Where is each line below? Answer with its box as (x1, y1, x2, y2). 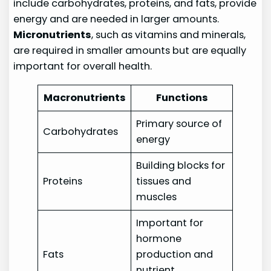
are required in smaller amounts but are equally (13, 44, 247, 58)
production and (136, 247, 214, 261)
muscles (136, 189, 177, 204)
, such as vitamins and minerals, (91, 28, 246, 42)
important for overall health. (13, 59, 152, 74)
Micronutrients (13, 28, 92, 42)
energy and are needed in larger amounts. (13, 12, 220, 27)
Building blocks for (136, 158, 226, 172)
